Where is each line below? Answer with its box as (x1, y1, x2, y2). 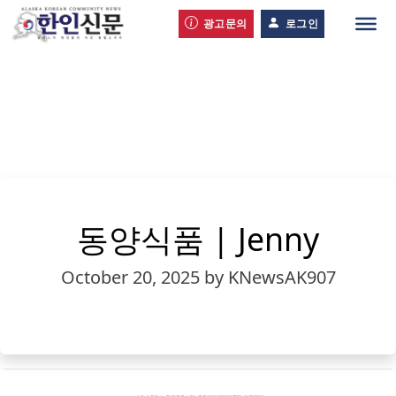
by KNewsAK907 (203, 265, 336, 290)
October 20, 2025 (60, 265, 204, 290)
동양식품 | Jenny (77, 217, 319, 261)
